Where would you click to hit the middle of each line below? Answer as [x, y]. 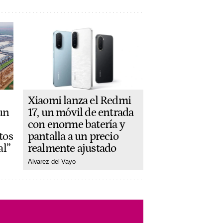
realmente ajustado [72, 149]
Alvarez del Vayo [52, 162]
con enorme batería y [76, 125]
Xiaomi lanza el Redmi [79, 101]
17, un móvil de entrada [81, 113]
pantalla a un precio [73, 137]
